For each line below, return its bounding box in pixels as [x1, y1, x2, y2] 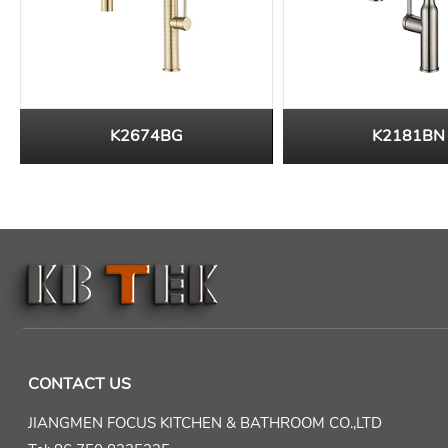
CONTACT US [27, 372, 131, 395]
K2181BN [372, 124, 446, 147]
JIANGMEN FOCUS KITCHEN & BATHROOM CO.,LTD [27, 412, 382, 433]
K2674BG [109, 124, 183, 147]
